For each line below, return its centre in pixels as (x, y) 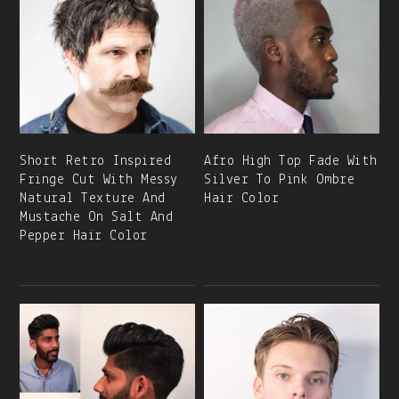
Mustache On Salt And (97, 217)
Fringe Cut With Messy (99, 179)
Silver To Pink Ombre (280, 179)
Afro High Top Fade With (291, 161)
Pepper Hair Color (84, 236)
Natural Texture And (93, 198)
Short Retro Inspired (96, 161)
